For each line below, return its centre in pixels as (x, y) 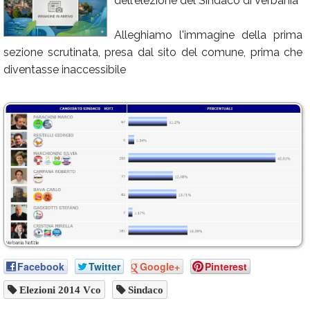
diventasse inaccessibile (65, 70)
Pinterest (226, 267)
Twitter (104, 267)
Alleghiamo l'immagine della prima (208, 35)
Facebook (41, 267)
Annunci (36, 45)
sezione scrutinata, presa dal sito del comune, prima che (153, 52)
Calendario (43, 20)
